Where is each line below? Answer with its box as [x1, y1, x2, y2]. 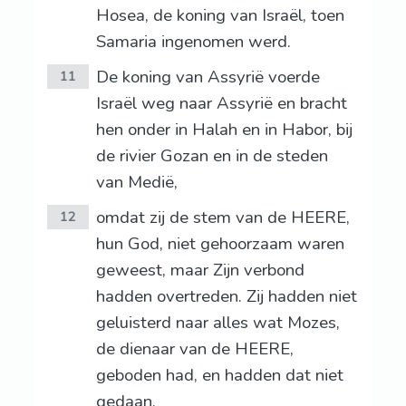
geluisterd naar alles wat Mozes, [95, 311, 340, 335]
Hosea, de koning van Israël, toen [95, 4, 344, 28]
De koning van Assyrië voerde [95, 65, 320, 90]
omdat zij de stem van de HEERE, [95, 206, 350, 230]
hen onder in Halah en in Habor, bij [95, 118, 353, 142]
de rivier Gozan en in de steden [95, 144, 328, 169]
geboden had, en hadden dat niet [95, 363, 343, 388]
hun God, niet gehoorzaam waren [95, 232, 344, 256]
